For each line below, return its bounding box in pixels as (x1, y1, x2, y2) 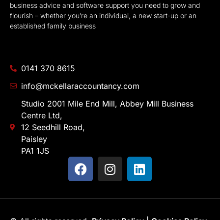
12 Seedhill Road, (21, 122, 85, 133)
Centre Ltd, (21, 110, 62, 121)
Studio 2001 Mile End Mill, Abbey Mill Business (21, 99, 193, 109)
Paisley (21, 134, 47, 144)
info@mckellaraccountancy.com (21, 81, 139, 91)
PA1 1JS (21, 146, 49, 156)
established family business (10, 21, 96, 30)
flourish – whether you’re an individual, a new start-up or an (10, 11, 196, 20)
